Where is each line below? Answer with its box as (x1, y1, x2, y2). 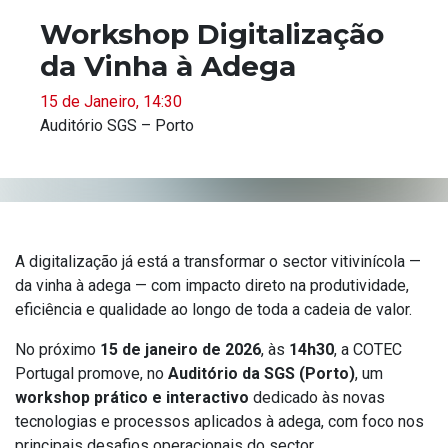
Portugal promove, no (15, 363, 168, 383)
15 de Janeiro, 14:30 (40, 91, 182, 111)
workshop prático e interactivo (15, 387, 249, 407)
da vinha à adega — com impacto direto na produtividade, (15, 275, 409, 295)
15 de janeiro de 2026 (100, 339, 261, 359)
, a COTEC (334, 339, 402, 359)
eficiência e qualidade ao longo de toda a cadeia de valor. (15, 299, 412, 319)
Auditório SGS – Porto (40, 115, 194, 135)
